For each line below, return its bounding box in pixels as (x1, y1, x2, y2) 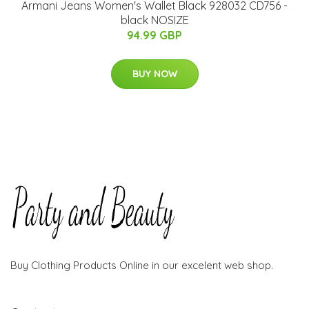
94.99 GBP (127, 28, 182, 43)
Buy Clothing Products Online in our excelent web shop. (10, 259, 273, 272)
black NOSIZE (120, 13, 189, 28)
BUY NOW (132, 68, 177, 81)
